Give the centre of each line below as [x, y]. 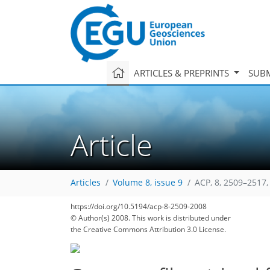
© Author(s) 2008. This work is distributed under [151, 218]
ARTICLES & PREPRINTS [182, 73]
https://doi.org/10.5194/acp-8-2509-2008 [139, 206]
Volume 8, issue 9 [148, 183]
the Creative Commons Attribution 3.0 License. [148, 229]
